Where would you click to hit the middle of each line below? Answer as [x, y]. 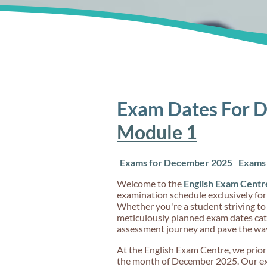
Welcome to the [150, 183]
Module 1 [157, 132]
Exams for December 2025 [176, 162]
